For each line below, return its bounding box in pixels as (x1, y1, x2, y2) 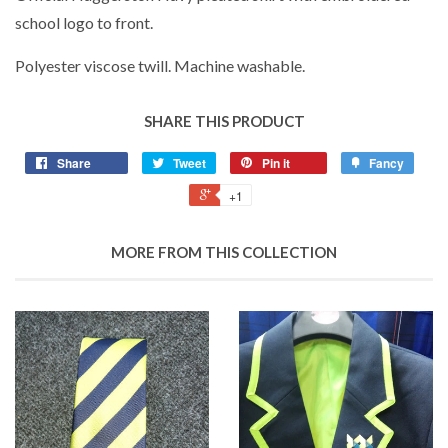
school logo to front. (15, 13, 153, 33)
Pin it (261, 154, 290, 173)
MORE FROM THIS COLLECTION (111, 243, 337, 262)
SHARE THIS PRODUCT (143, 112, 305, 131)
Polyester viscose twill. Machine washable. (15, 56, 305, 76)
